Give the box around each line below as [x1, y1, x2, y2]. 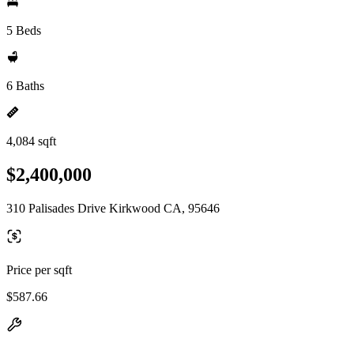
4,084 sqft [6, 134, 56, 148]
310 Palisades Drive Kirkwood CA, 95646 [6, 201, 220, 215]
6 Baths [6, 79, 44, 92]
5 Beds [6, 24, 41, 37]
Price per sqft [6, 262, 72, 277]
